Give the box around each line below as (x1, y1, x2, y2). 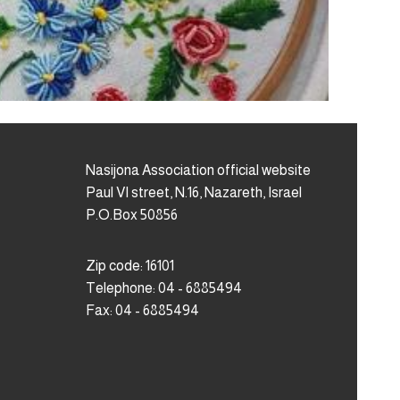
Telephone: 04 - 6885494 (85, 279, 242, 296)
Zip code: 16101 (85, 257, 174, 273)
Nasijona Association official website (85, 162, 311, 178)
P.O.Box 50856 (85, 206, 178, 222)
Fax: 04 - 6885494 (85, 302, 199, 318)
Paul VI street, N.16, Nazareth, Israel (85, 184, 302, 200)
